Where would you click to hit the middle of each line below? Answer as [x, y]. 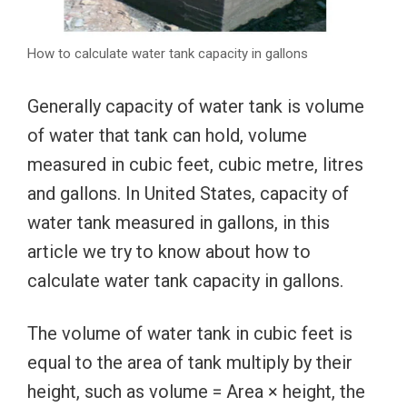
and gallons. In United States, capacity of [188, 193]
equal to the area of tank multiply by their [190, 362]
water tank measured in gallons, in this [179, 222]
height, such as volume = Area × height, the [196, 391]
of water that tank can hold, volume [167, 135]
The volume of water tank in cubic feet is [190, 333]
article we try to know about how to [169, 251]
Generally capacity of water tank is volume [196, 106]
